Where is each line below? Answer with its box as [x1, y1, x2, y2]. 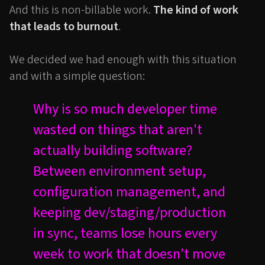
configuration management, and [33, 182, 225, 202]
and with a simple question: [9, 68, 145, 85]
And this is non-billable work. [9, 2, 153, 18]
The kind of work [153, 2, 238, 18]
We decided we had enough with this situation [9, 51, 237, 68]
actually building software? [33, 140, 192, 161]
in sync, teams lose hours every [33, 223, 217, 244]
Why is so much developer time [33, 99, 217, 119]
